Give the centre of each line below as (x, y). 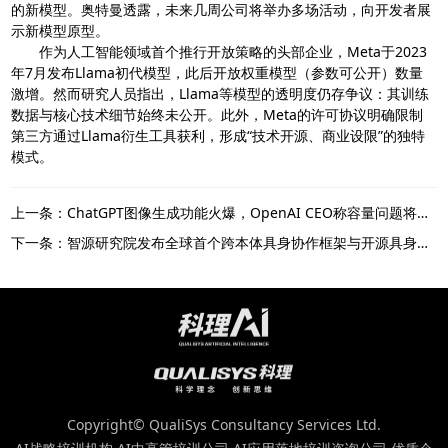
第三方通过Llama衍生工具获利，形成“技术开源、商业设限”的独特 (218, 135)
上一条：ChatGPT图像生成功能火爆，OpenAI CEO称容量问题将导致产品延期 (423, 212)
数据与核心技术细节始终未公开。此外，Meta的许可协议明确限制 (217, 114)
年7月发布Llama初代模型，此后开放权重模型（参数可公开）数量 (217, 72)
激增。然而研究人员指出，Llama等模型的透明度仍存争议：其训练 (220, 93)
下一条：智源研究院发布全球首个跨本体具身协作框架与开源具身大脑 (423, 242)
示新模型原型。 (60, 30)
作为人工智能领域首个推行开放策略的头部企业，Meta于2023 (219, 51)
